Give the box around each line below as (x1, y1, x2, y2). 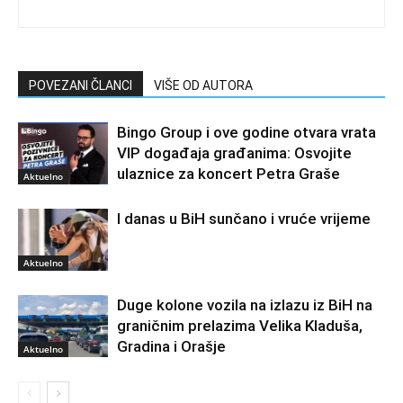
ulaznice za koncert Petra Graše (117, 165, 340, 183)
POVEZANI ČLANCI (29, 78, 132, 93)
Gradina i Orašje (117, 337, 226, 355)
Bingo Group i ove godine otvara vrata (117, 123, 376, 141)
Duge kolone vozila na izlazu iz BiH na (117, 296, 372, 314)
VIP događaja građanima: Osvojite (117, 144, 352, 162)
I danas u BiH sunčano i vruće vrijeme (117, 210, 371, 228)
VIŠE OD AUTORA (154, 78, 253, 93)
